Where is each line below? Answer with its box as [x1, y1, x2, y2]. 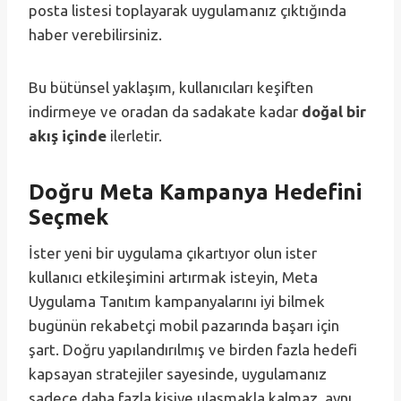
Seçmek [29, 205, 108, 230]
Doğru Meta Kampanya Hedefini [29, 180, 362, 205]
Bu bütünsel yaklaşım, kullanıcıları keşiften [29, 79, 313, 97]
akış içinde [29, 127, 107, 145]
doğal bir [302, 103, 366, 121]
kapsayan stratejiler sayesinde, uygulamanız [29, 365, 327, 383]
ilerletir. [107, 127, 162, 145]
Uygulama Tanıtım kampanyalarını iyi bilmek [29, 293, 325, 311]
